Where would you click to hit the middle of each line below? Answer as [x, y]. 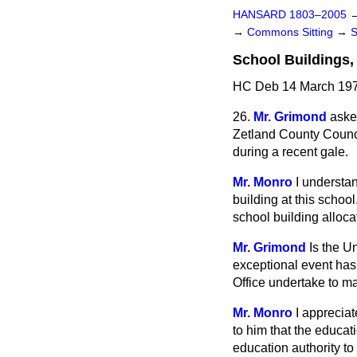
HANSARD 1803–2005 [290, 15]
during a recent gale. [290, 152]
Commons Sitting [292, 32]
